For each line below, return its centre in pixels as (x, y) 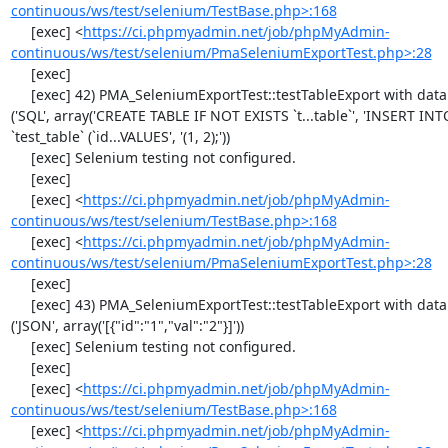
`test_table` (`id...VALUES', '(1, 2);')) (120, 136)
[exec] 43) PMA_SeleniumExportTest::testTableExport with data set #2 (20, 304)
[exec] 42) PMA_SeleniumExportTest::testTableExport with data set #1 (20, 94)
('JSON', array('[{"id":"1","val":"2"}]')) (127, 325)
